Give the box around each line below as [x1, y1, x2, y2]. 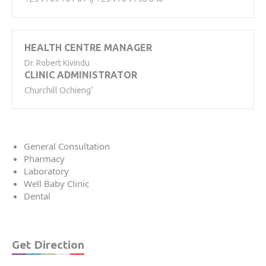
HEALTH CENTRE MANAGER [24, 42, 152, 53]
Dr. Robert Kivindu [24, 58, 90, 68]
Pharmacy [24, 152, 65, 164]
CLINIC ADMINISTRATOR [24, 69, 137, 80]
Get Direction [12, 237, 84, 251]
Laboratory [24, 164, 69, 177]
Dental [24, 189, 50, 202]
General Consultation [24, 140, 110, 152]
